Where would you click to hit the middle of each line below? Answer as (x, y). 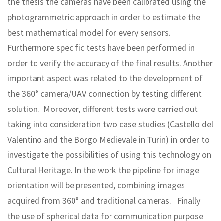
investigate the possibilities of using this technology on (109, 154)
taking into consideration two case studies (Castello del (110, 124)
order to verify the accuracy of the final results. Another (110, 63)
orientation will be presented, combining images (96, 185)
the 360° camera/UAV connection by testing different (105, 93)
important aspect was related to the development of (105, 78)
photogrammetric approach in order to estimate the (104, 17)
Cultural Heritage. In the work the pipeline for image (103, 170)
